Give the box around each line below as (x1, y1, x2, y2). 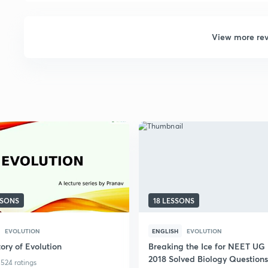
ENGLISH (152, 227, 178, 235)
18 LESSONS (153, 196, 194, 205)
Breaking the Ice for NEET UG (148, 240, 265, 252)
